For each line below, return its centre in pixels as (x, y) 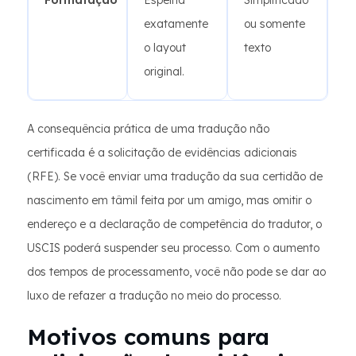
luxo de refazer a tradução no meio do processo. (154, 296)
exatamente (176, 24)
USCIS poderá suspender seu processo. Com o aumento (173, 248)
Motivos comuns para (148, 337)
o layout (165, 48)
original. (164, 72)
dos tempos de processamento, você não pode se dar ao (176, 272)
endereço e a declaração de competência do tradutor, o (174, 224)
